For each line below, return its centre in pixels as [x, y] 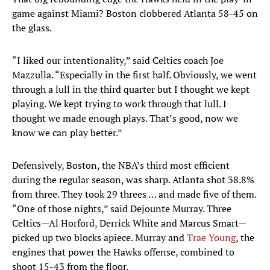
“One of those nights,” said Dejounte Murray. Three [122, 209]
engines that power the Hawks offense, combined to [123, 252]
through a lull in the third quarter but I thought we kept [131, 89]
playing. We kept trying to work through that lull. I [119, 104]
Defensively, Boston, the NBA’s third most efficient [121, 165]
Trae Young [211, 238]
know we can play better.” [67, 133]
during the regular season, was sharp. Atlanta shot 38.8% [133, 180]
